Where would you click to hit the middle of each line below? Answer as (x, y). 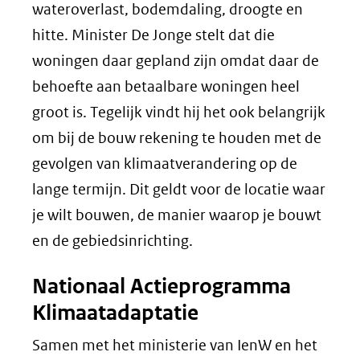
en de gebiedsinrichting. (112, 241)
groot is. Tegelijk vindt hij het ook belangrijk (179, 112)
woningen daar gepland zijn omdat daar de (176, 61)
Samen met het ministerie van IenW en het (175, 345)
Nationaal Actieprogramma (162, 286)
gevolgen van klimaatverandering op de (165, 164)
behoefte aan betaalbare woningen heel (166, 86)
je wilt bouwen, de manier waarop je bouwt (177, 215)
